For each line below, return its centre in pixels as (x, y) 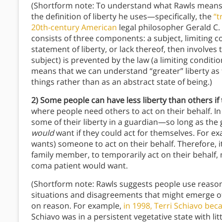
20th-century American (74, 27)
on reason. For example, (77, 205)
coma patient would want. (81, 165)
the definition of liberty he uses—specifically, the (122, 16)
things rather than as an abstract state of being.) (123, 82)
